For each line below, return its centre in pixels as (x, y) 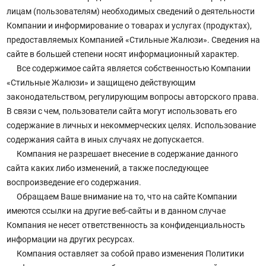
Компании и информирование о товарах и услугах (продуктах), (129, 26)
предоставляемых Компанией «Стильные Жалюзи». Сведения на (133, 40)
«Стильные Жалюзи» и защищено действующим (101, 83)
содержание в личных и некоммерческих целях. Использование (131, 126)
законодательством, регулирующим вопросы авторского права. (132, 97)
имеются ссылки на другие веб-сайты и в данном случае (116, 211)
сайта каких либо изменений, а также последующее (107, 168)
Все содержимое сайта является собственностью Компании (132, 69)
